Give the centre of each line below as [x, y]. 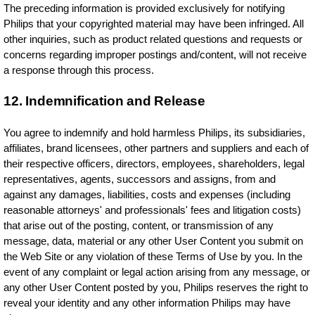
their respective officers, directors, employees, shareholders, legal [154, 163]
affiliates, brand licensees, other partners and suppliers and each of [156, 148]
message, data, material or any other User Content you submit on [154, 241]
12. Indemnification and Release [105, 101]
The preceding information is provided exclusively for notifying [144, 8]
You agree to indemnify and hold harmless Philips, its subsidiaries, [155, 133]
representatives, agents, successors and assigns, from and [140, 179]
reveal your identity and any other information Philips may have [147, 303]
